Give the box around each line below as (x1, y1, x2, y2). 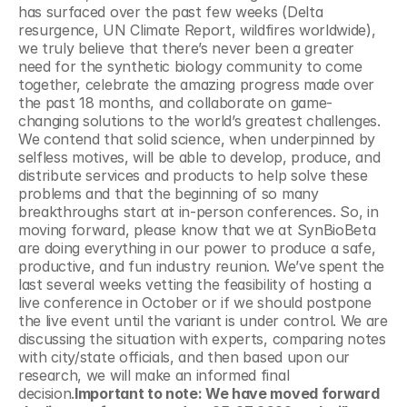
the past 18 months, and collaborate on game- (18, 94, 333, 112)
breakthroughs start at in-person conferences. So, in (18, 203, 379, 221)
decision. (18, 384, 75, 402)
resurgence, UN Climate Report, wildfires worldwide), (18, 21, 376, 39)
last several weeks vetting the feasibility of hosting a (18, 275, 372, 293)
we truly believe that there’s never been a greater (18, 39, 354, 57)
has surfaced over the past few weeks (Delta (18, 3, 323, 21)
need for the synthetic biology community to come (18, 57, 362, 75)
